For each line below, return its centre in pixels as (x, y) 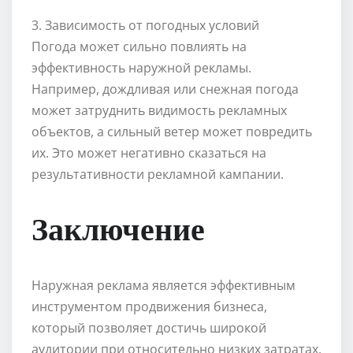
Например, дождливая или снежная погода (165, 89)
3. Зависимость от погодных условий (145, 26)
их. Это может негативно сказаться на (149, 153)
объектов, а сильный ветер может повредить (172, 132)
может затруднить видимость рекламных (159, 111)
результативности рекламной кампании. (158, 175)
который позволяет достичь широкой (149, 328)
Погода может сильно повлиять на (139, 47)
